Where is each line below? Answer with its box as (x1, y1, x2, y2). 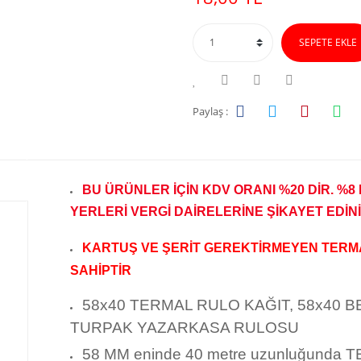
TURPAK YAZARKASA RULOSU (70, 319, 299, 336)
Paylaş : (193, 103, 228, 118)
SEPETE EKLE (298, 35, 357, 49)
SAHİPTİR (70, 263, 131, 277)
